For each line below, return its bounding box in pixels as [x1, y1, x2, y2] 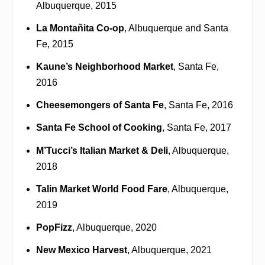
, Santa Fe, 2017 [161, 122, 231, 133]
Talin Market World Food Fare [35, 183, 167, 194]
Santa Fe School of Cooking [35, 122, 162, 133]
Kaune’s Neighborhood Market [35, 62, 173, 72]
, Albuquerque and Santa [124, 22, 228, 33]
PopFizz [35, 222, 72, 232]
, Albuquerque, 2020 [72, 222, 157, 232]
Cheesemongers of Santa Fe [35, 100, 164, 111]
